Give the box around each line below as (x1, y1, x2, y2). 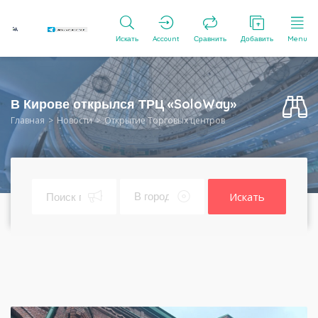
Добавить (241, 34, 273, 43)
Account (153, 34, 180, 43)
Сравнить (194, 34, 226, 43)
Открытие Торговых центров (104, 114, 225, 126)
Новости (57, 114, 92, 126)
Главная (11, 114, 45, 126)
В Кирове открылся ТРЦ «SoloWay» (11, 96, 236, 112)
